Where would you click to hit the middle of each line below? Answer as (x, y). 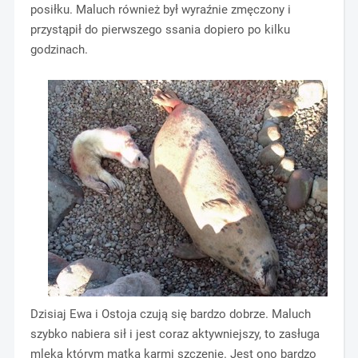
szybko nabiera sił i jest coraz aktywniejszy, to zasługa (175, 334)
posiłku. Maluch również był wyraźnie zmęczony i (160, 10)
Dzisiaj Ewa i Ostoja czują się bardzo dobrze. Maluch (170, 314)
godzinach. (59, 50)
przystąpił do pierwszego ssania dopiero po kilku (160, 30)
